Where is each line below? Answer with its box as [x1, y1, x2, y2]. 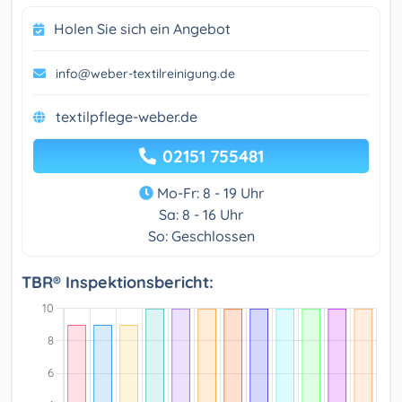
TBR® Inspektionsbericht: [22, 272, 214, 293]
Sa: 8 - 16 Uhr [159, 205, 243, 224]
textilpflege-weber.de [56, 108, 197, 127]
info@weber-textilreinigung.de [56, 66, 235, 83]
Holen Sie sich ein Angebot [54, 20, 231, 39]
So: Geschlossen [147, 227, 255, 246]
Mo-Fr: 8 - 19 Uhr [153, 184, 264, 203]
